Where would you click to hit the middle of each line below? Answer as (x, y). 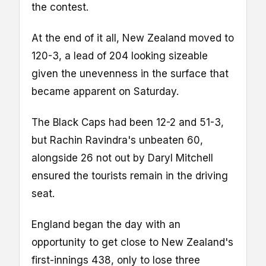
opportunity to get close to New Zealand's (132, 243)
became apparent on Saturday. (105, 92)
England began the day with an (106, 225)
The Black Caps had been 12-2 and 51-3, (128, 123)
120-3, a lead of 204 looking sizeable (120, 56)
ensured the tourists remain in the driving (130, 176)
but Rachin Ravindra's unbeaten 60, (117, 140)
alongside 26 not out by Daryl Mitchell (122, 158)
